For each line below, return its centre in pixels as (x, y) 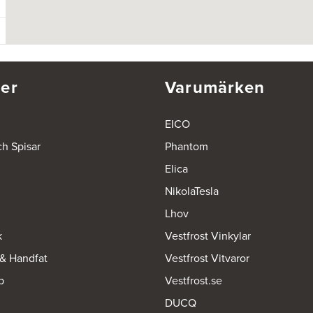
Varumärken (215, 88)
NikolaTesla (192, 191)
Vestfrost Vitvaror (207, 259)
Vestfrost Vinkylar (208, 236)
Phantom (187, 147)
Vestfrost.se (194, 281)
